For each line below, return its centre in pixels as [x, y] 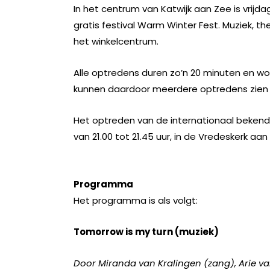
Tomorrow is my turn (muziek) [146, 232]
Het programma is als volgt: [136, 200]
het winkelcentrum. [116, 41]
